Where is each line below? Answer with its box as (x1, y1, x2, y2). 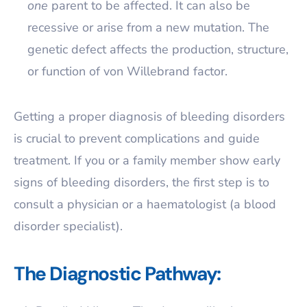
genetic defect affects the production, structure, (27, 41, 288, 58)
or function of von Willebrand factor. (27, 63, 228, 79)
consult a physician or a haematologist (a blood (14, 196, 276, 212)
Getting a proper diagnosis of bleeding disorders (14, 108, 285, 125)
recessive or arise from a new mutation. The (27, 19, 269, 36)
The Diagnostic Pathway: (14, 261, 221, 286)
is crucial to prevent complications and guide (14, 130, 260, 147)
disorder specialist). (14, 218, 123, 234)
